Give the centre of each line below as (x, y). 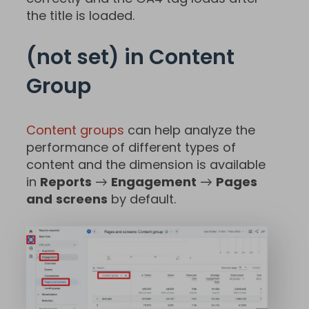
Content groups (75, 130)
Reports (66, 181)
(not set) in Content (130, 57)
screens (82, 199)
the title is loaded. (80, 15)
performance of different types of (131, 147)
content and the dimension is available (146, 164)
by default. (142, 199)
